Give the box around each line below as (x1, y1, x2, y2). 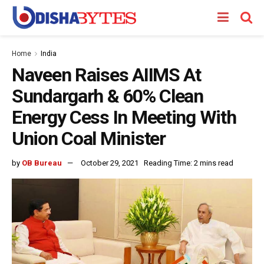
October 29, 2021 (81, 158, 138, 167)
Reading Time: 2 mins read (144, 158, 233, 167)
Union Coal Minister (12, 127, 166, 150)
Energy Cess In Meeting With (12, 106, 236, 128)
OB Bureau (22, 158, 62, 167)
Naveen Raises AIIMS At (12, 64, 201, 86)
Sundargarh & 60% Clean (12, 85, 203, 107)
